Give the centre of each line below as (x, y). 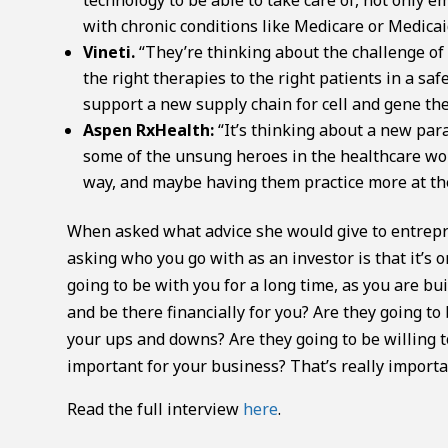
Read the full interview (155, 408)
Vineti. (109, 51)
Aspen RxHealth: (149, 129)
